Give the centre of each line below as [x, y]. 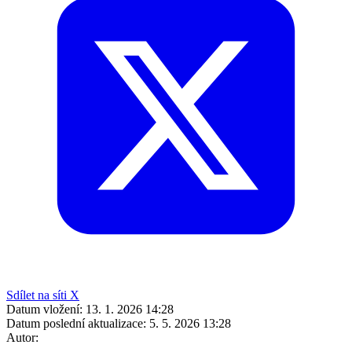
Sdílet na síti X [43, 295]
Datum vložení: [44, 309]
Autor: [22, 337]
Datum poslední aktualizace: [76, 323]
